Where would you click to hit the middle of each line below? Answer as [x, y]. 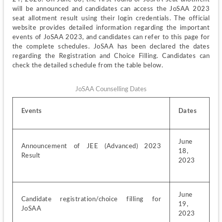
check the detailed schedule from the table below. [88, 66]
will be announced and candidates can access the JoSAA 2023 [111, 9]
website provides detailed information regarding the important [111, 28]
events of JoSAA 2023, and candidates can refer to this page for [111, 37]
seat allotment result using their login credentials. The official [111, 19]
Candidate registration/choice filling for [91, 199]
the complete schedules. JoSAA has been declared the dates [111, 47]
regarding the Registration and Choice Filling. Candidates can [111, 56]
